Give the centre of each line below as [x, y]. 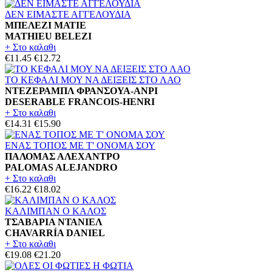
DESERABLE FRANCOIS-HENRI [80, 101]
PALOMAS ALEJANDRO [61, 167]
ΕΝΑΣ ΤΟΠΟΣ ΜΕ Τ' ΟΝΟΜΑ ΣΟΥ [80, 145]
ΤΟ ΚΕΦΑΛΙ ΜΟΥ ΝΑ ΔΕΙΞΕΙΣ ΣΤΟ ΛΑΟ [93, 80]
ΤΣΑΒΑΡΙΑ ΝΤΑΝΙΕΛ [53, 222]
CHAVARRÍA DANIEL [55, 233]
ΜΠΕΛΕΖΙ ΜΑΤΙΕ [46, 25]
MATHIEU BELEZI [48, 36]
